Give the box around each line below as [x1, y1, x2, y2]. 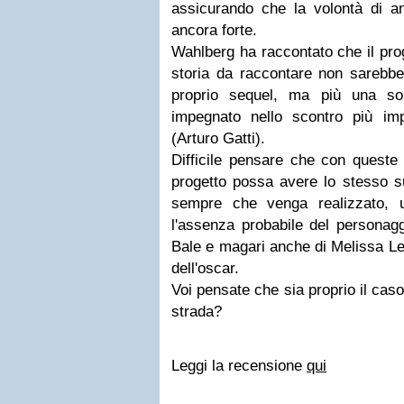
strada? [171, 303, 222, 320]
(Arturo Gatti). [171, 130, 265, 147]
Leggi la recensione [171, 357, 307, 374]
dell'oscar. [171, 260, 239, 277]
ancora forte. [171, 22, 257, 39]
